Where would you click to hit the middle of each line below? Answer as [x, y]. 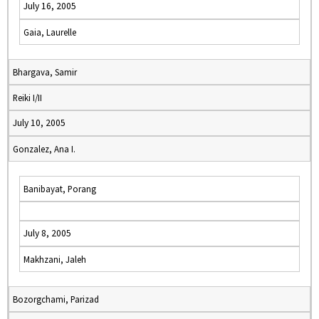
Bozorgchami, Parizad [56, 299]
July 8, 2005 [47, 233]
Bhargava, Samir [45, 72]
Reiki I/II [27, 98]
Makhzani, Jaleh [55, 259]
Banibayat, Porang [60, 189]
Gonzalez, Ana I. [44, 149]
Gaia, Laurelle [50, 32]
